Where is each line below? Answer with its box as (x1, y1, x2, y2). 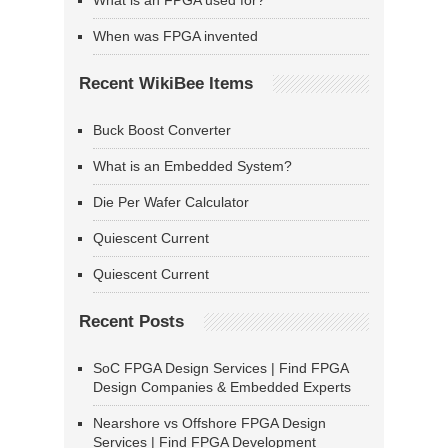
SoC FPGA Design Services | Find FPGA (93, 360, 348, 377)
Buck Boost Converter (93, 122, 231, 139)
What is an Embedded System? (93, 158, 292, 175)
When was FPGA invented (93, 28, 258, 45)
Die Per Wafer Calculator (93, 194, 249, 211)
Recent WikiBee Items (79, 74, 253, 94)
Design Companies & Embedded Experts (93, 379, 351, 396)
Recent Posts (79, 312, 184, 332)
